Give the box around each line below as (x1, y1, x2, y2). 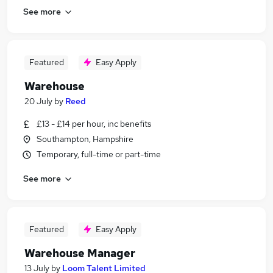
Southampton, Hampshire (37, 133, 133, 144)
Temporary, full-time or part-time (37, 149, 161, 160)
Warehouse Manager (24, 246, 135, 260)
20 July (24, 96, 52, 107)
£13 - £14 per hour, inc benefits (37, 118, 151, 129)
